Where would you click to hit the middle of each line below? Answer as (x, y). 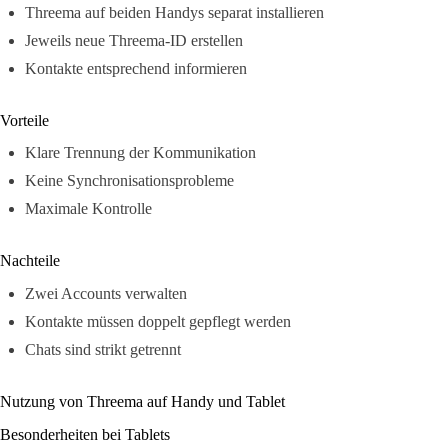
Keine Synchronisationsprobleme (129, 181)
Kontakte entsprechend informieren (136, 68)
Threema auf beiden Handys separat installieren (174, 12)
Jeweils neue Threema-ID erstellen (134, 40)
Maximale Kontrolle (88, 209)
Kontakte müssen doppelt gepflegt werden (158, 322)
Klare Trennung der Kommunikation (140, 153)
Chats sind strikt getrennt (103, 350)
